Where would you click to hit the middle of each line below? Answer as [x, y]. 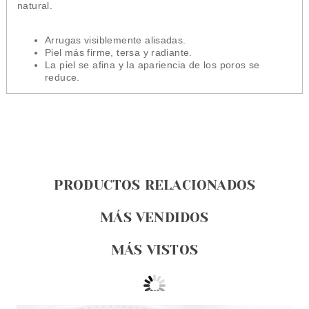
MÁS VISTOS [154, 250]
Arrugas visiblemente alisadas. [117, 40]
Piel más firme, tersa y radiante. [118, 53]
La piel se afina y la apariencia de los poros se [152, 65]
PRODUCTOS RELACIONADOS [154, 186]
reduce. [62, 78]
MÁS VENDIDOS [154, 218]
